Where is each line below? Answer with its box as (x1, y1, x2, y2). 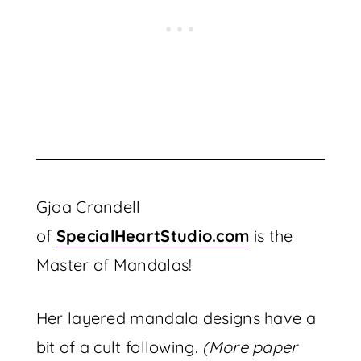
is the (249, 226, 293, 246)
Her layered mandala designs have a (35, 308, 316, 328)
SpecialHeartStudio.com (56, 226, 250, 246)
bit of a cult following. (35, 337, 203, 357)
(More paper (202, 337, 298, 357)
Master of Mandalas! (35, 255, 193, 275)
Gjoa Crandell (35, 197, 141, 217)
